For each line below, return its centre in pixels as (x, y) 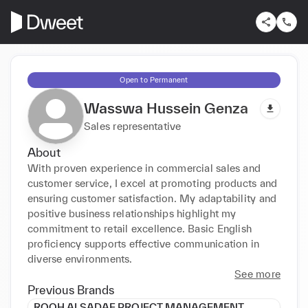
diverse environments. (80, 258)
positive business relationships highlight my (132, 213)
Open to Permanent (154, 79)
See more (257, 274)
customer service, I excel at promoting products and (153, 183)
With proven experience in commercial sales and (144, 168)
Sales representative (133, 126)
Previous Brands (71, 289)
